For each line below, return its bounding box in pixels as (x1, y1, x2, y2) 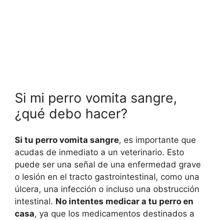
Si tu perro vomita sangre (15, 135, 119, 145)
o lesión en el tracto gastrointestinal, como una (15, 172, 199, 182)
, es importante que (119, 135, 196, 145)
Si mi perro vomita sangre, (15, 89, 177, 106)
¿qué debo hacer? (15, 105, 128, 122)
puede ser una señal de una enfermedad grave (15, 160, 201, 170)
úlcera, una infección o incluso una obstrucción (15, 184, 199, 194)
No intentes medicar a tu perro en (55, 196, 193, 207)
